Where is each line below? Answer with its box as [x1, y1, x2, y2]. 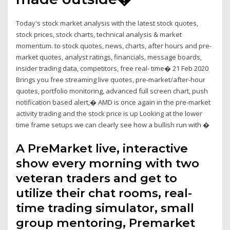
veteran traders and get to [16, 170, 178, 185]
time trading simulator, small [16, 200, 195, 215]
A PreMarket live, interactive [16, 141, 188, 156]
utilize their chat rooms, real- [16, 185, 193, 200]
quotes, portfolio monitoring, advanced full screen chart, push [16, 86, 208, 96]
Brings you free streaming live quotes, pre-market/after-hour [16, 75, 206, 85]
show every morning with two [16, 156, 200, 170]
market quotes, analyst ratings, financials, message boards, [16, 52, 202, 62]
